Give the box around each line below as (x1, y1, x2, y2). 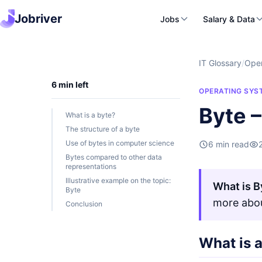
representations (65, 162, 116, 171)
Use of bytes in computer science (65, 139, 174, 147)
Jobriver (15, 12, 62, 26)
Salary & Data (202, 13, 255, 24)
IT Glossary (199, 58, 242, 68)
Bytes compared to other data (65, 153, 162, 161)
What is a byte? (65, 111, 115, 119)
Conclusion (65, 199, 102, 208)
